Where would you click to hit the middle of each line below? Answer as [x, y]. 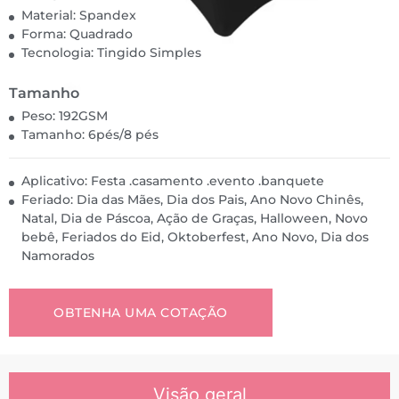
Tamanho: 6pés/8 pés [90, 134]
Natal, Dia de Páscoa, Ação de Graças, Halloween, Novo [195, 218]
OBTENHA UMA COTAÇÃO [141, 313]
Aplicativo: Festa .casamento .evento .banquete [173, 181]
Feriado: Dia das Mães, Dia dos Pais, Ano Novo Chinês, [192, 199]
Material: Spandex [79, 15]
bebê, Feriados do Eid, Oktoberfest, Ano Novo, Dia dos [195, 237]
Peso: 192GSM [65, 116]
